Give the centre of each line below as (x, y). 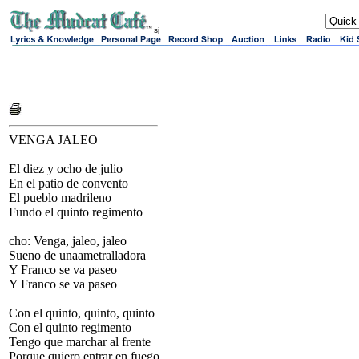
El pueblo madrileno (60, 198)
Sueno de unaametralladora (77, 255)
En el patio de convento (69, 183)
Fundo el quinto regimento (76, 212)
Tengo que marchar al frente (80, 342)
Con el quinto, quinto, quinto (82, 313)
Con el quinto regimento (70, 327)
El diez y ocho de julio (66, 169)
